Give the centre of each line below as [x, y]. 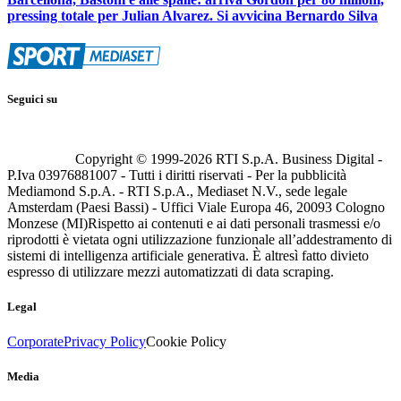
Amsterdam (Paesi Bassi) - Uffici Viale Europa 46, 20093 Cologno [196, 207]
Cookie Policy [186, 341]
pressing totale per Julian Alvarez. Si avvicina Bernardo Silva [192, 15]
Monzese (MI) [47, 223]
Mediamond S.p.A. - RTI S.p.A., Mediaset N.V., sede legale [177, 191]
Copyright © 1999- [129, 158]
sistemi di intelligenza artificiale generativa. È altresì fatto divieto [188, 255]
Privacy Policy [105, 341]
